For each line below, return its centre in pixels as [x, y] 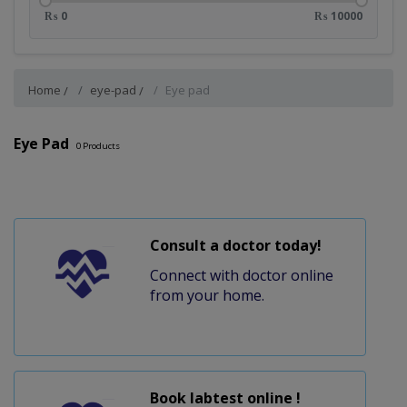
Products [100, 145]
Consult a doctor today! [235, 245]
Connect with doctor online [241, 275]
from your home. [207, 295]
